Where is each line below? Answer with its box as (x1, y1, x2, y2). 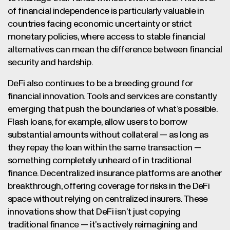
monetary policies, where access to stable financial (8, 32, 205, 42)
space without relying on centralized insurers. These (8, 195, 208, 204)
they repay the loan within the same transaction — (8, 143, 202, 152)
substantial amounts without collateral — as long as (8, 130, 208, 140)
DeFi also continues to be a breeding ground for (8, 79, 193, 88)
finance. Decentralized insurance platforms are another (8, 169, 222, 178)
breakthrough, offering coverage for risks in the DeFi (8, 182, 210, 191)
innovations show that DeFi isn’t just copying (8, 207, 181, 217)
